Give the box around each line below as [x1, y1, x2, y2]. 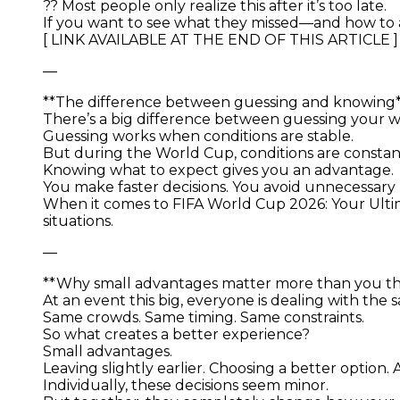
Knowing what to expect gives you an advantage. [43, 161, 394, 179]
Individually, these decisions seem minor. [43, 376, 329, 394]
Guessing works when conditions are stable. [43, 127, 354, 145]
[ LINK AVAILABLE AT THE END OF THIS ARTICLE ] [43, 30, 398, 48]
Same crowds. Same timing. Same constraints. [43, 308, 364, 326]
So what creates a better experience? [43, 325, 310, 343]
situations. [43, 212, 113, 229]
